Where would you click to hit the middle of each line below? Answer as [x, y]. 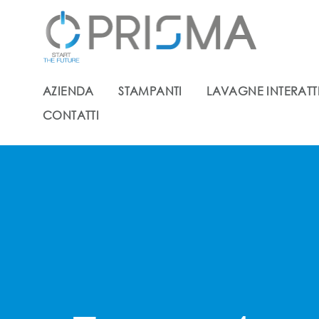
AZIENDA [68, 90]
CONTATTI [71, 115]
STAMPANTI [150, 90]
